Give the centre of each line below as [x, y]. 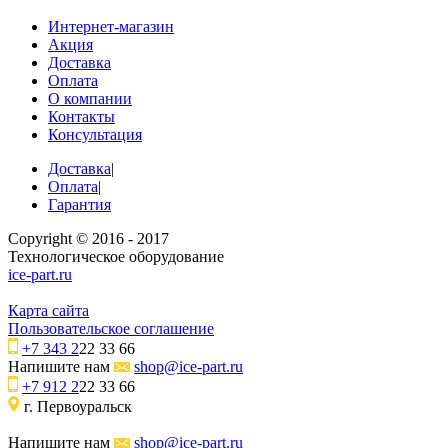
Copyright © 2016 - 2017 [88, 239]
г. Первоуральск [78, 407]
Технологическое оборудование [116, 257]
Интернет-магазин [111, 27]
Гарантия [79, 205]
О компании [90, 99]
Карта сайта [48, 311]
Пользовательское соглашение [111, 329]
